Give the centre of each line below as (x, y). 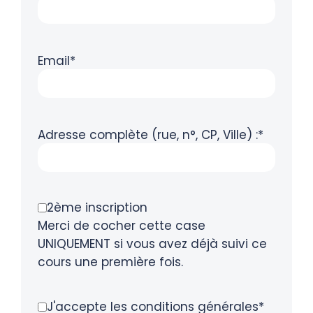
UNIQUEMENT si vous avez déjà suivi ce (152, 244)
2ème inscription (97, 207)
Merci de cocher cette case (122, 226)
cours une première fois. (110, 262)
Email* (57, 60)
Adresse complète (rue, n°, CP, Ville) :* (151, 134)
